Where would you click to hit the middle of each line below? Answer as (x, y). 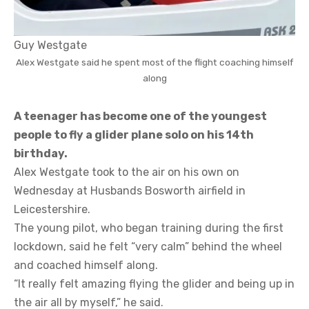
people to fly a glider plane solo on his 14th (134, 134)
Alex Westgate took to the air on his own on (127, 172)
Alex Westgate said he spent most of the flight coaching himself (154, 62)
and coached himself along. (86, 265)
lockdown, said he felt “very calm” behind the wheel (148, 246)
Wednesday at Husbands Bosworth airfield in (130, 190)
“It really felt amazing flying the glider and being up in (154, 283)
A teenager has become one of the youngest (140, 116)
